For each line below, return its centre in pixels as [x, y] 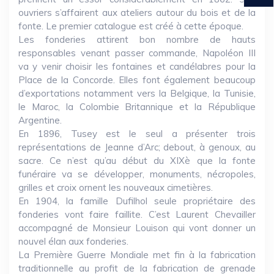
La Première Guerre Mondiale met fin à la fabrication [137, 255]
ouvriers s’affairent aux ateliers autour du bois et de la [137, 13]
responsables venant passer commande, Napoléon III [137, 53]
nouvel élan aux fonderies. [73, 241]
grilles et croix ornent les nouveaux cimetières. [116, 187]
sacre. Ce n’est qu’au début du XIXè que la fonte [137, 161]
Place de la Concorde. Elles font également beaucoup [137, 80]
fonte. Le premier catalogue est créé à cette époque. [131, 26]
